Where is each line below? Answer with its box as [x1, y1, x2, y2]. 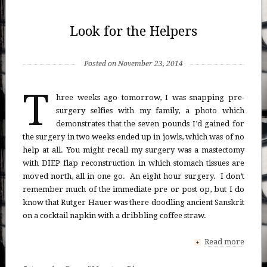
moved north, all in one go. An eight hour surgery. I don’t [22, 171, 245, 181]
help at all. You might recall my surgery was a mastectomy [22, 145, 245, 154]
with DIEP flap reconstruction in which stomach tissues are [22, 158, 245, 167]
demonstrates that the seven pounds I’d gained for [55, 119, 245, 128]
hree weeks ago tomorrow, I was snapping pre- [55, 92, 245, 102]
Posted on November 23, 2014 [84, 59, 183, 68]
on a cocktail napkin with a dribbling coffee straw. [22, 210, 206, 220]
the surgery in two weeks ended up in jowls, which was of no [22, 132, 245, 141]
